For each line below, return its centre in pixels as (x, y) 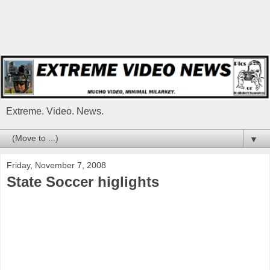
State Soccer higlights (83, 182)
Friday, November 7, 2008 (56, 165)
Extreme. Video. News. (55, 111)
